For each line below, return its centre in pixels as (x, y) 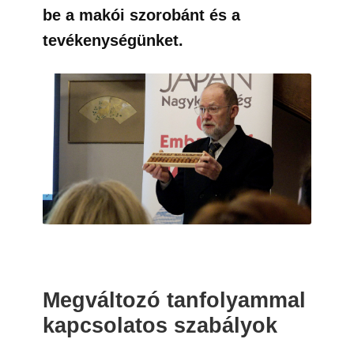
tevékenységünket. (115, 40)
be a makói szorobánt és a (141, 15)
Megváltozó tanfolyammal (174, 300)
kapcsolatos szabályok (160, 326)
